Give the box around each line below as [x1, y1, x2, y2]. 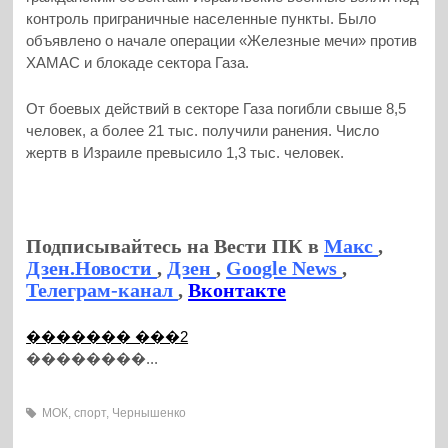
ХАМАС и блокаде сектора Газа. [26, 54, 250, 72]
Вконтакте [188, 279, 287, 302]
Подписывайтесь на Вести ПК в [26, 235, 325, 258]
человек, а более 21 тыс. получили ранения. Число [26, 122, 380, 140]
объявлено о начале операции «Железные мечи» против [26, 32, 418, 50]
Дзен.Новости [26, 257, 158, 280]
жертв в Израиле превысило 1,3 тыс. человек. [26, 144, 345, 162]
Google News [226, 257, 343, 280]
